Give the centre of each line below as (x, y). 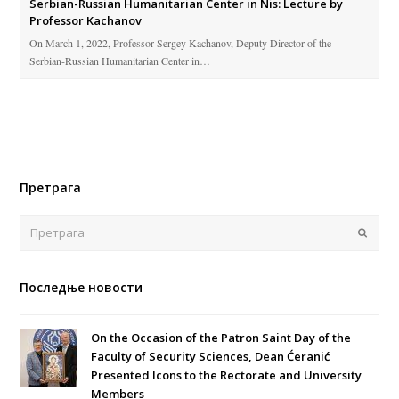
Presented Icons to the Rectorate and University (227, 375)
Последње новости (81, 288)
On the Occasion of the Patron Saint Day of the (221, 338)
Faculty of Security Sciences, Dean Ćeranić (211, 357)
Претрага (51, 187)
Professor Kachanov (86, 20)
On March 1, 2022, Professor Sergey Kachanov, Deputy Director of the (181, 42)
